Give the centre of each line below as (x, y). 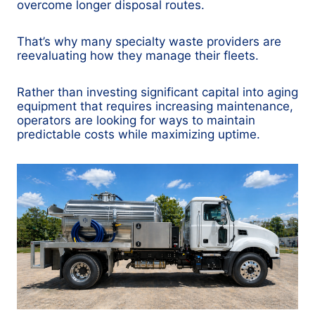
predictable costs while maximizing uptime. (139, 134)
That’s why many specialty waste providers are (149, 41)
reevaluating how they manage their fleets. (138, 56)
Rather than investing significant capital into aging (157, 92)
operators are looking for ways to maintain (136, 120)
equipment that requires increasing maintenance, (155, 106)
